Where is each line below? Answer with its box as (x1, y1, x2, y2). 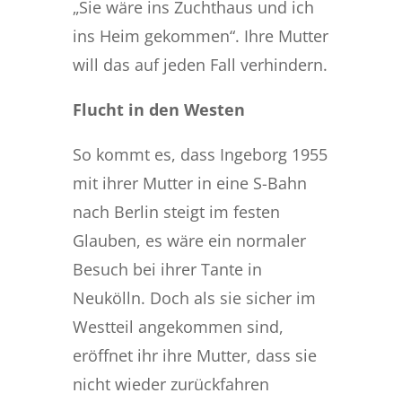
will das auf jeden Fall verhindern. (72, 53, 328, 75)
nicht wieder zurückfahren (72, 372, 269, 395)
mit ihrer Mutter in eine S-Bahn (72, 171, 307, 194)
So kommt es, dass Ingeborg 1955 (72, 143, 328, 165)
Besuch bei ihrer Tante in (72, 258, 262, 280)
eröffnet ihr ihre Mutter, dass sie (72, 344, 317, 366)
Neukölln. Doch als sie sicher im (72, 286, 316, 309)
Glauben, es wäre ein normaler (72, 229, 306, 251)
